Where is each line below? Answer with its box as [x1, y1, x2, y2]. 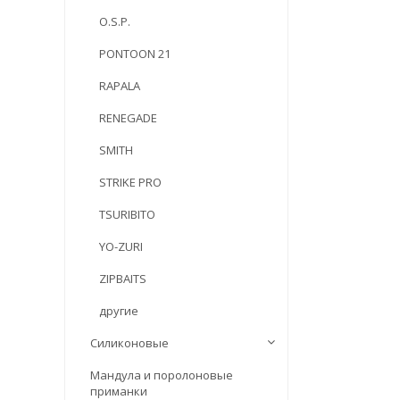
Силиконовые [90, 335, 169, 351]
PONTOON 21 [99, 46, 171, 62]
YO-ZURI [99, 238, 143, 254]
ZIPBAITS [99, 271, 146, 287]
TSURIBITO [99, 206, 155, 222]
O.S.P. [99, 13, 130, 29]
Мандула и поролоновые [90, 367, 233, 383]
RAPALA [99, 78, 140, 94]
